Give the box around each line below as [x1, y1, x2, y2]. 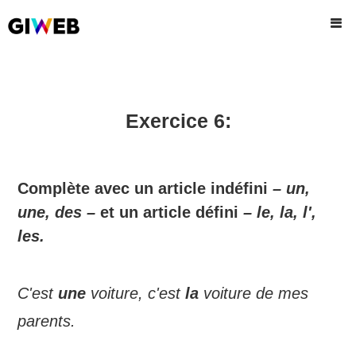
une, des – [17, 203, 96, 221]
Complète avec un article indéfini [17, 180, 273, 197]
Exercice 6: [125, 110, 231, 132]
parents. [17, 312, 76, 330]
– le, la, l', [243, 203, 317, 221]
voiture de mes [199, 284, 309, 302]
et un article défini [95, 203, 244, 221]
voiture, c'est [86, 284, 186, 302]
